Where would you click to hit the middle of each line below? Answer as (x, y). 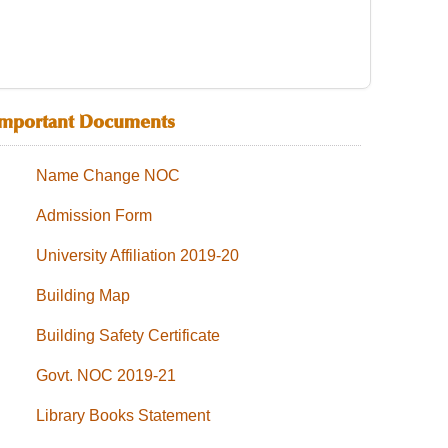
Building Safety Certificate (128, 335)
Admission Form (94, 215)
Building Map (83, 295)
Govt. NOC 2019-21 (106, 375)
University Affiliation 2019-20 (137, 255)
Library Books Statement (123, 415)
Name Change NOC (108, 175)
